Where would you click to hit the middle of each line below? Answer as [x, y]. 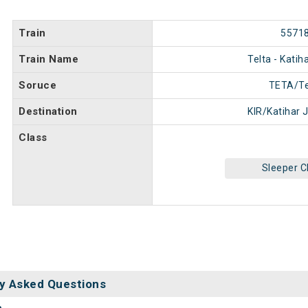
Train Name [48, 59]
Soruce [37, 85]
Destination [48, 111]
